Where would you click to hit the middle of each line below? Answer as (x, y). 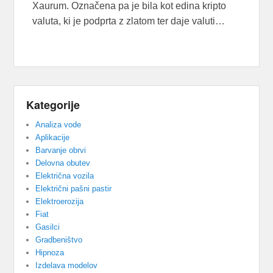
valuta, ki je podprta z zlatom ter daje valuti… (129, 21)
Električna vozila (65, 176)
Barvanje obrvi (61, 151)
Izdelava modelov (67, 266)
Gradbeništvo (59, 240)
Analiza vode (58, 125)
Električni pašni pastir (74, 189)
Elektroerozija (60, 202)
